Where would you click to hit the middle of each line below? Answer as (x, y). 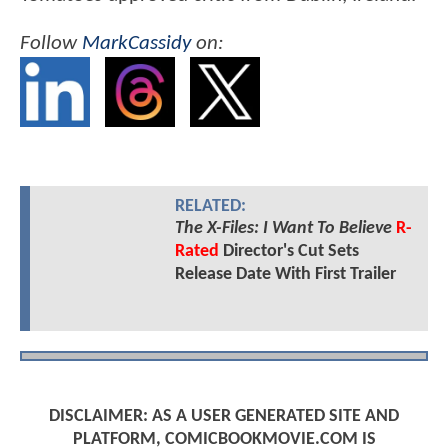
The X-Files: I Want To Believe (283, 228)
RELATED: (210, 206)
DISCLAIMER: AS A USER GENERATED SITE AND (224, 416)
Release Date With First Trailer (285, 274)
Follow (51, 43)
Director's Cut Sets (288, 251)
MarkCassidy (136, 43)
